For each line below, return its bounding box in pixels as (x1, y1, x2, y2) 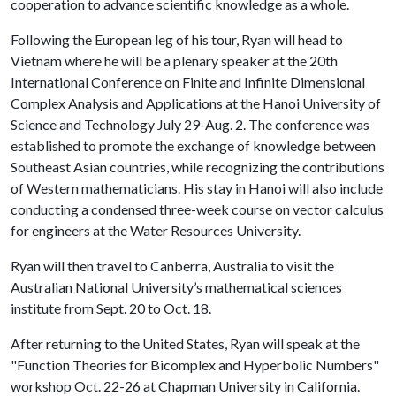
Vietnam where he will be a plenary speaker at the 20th (11, 52, 338, 69)
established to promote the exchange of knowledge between (11, 137, 376, 154)
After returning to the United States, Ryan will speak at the (11, 335, 360, 352)
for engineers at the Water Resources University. (11, 222, 301, 239)
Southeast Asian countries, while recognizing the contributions (11, 158, 385, 175)
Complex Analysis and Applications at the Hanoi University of (11, 95, 381, 111)
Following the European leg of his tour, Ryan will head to (11, 31, 343, 48)
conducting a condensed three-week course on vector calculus (11, 201, 384, 217)
